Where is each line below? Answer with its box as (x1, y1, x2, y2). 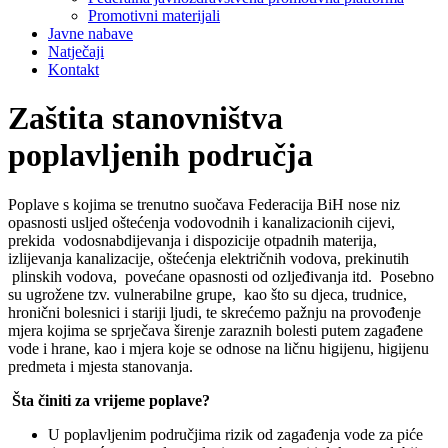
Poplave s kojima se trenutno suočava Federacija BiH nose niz (8, 195, 400, 213)
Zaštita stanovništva (8, 100, 283, 137)
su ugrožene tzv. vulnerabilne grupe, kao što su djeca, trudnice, (8, 285, 407, 303)
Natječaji (48, 43, 104, 60)
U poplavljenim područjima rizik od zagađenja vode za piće (48, 425, 423, 443)
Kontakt (48, 61, 99, 78)
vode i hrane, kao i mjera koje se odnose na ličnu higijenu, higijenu (8, 339, 429, 357)
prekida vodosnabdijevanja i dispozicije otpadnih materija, (8, 231, 377, 249)
